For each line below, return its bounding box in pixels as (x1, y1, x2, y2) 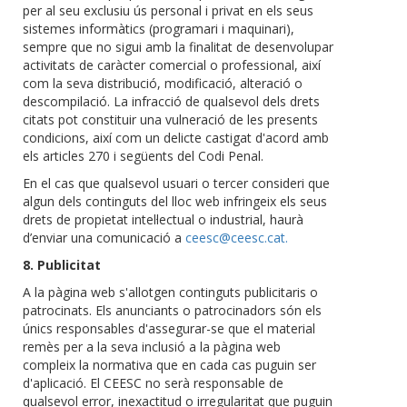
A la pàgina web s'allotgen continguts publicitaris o (23, 283, 318, 302)
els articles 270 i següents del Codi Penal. (23, 147, 263, 165)
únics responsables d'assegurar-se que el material (23, 320, 315, 338)
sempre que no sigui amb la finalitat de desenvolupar (23, 38, 333, 56)
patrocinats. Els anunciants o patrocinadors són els (23, 302, 322, 320)
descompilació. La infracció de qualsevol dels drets (23, 93, 320, 111)
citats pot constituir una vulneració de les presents (23, 111, 318, 129)
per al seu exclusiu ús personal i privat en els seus (23, 2, 313, 20)
